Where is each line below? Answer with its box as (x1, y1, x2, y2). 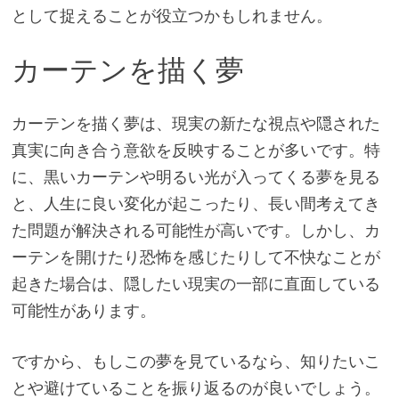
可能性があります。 (11, 300, 156, 322)
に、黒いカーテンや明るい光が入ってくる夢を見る (11, 167, 380, 188)
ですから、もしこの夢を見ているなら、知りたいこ (11, 351, 380, 372)
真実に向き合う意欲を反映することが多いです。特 (11, 140, 380, 161)
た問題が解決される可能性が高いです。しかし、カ (11, 220, 380, 241)
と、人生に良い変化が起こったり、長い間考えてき (11, 193, 380, 215)
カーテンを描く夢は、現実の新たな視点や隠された (11, 113, 380, 134)
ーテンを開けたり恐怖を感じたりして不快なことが (11, 247, 380, 268)
